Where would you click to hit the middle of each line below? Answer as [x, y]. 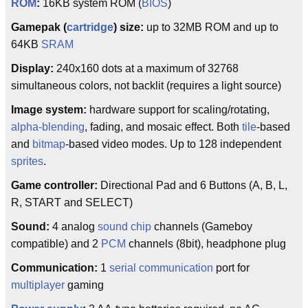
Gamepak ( [39, 27]
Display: [32, 68]
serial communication [161, 268]
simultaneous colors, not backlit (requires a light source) [146, 86]
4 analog [74, 227]
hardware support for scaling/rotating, [178, 110]
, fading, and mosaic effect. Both [163, 127]
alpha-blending [48, 127]
